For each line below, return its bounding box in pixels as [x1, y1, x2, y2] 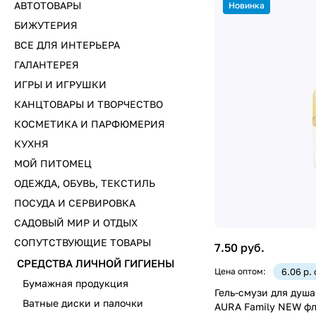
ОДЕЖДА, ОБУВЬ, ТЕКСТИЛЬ [14, 177, 155, 189]
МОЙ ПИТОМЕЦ [14, 157, 92, 169]
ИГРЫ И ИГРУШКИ [14, 78, 107, 90]
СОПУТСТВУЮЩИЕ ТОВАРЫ [14, 236, 151, 248]
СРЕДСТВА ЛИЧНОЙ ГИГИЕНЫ [17, 257, 175, 269]
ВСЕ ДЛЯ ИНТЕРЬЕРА [14, 39, 120, 51]
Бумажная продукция [23, 277, 128, 289]
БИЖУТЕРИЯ [14, 19, 78, 31]
